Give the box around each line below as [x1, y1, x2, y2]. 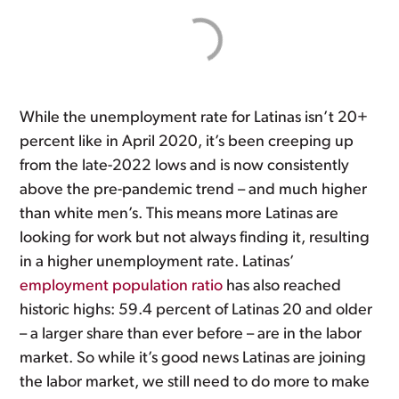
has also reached [223, 278, 342, 295]
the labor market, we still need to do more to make [20, 374, 370, 391]
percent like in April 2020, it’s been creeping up [20, 134, 354, 151]
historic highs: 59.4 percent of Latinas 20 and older [20, 302, 373, 319]
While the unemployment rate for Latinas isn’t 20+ [20, 110, 369, 126]
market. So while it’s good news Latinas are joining [20, 350, 367, 367]
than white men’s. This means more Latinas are [20, 206, 339, 223]
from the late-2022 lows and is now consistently [20, 158, 350, 175]
